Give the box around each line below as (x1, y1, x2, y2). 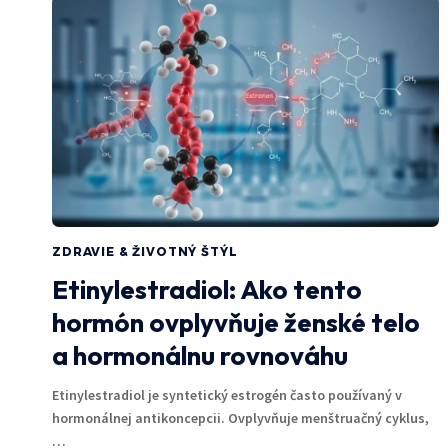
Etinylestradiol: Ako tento (52, 272, 362, 306)
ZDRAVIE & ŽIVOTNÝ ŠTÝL (52, 243, 238, 259)
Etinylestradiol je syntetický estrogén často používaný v (52, 385, 402, 404)
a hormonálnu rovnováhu (52, 338, 348, 372)
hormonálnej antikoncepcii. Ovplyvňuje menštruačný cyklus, (52, 408, 429, 427)
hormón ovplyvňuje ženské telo (52, 305, 420, 339)
